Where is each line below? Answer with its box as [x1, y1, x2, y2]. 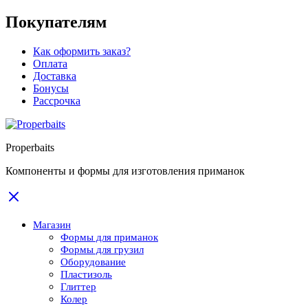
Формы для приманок [60, 231, 158, 243]
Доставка [33, 69, 76, 82]
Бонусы [33, 82, 69, 94]
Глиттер [60, 280, 96, 292]
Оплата [33, 57, 67, 69]
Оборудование [60, 256, 126, 267]
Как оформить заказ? [33, 45, 131, 57]
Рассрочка [33, 94, 80, 107]
